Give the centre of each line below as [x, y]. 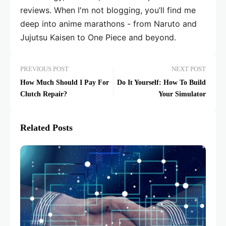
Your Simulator [182, 94]
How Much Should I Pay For [65, 83]
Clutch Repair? [44, 94]
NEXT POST [189, 69]
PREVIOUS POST [44, 69]
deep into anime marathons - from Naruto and [108, 24]
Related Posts [46, 128]
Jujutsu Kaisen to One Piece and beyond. [98, 38]
